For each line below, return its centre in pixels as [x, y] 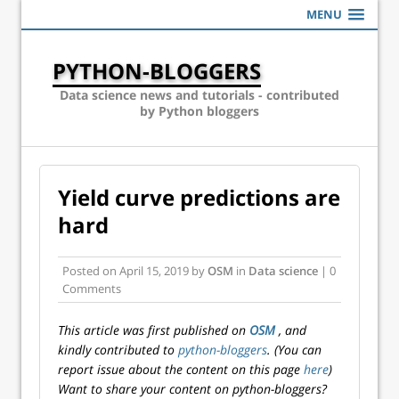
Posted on [91, 271]
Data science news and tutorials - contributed [199, 95]
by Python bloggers [199, 111]
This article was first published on [154, 330]
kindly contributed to [118, 350]
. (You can [294, 350]
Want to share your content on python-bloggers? [192, 389]
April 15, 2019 [154, 271]
